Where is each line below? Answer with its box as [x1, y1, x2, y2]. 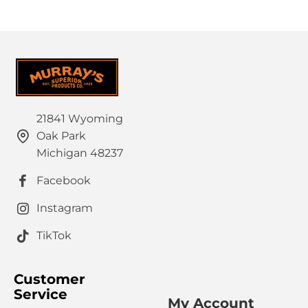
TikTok [36, 229, 71, 243]
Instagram [36, 201, 93, 215]
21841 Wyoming [36, 112, 123, 126]
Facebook [36, 174, 91, 188]
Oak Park [36, 129, 86, 143]
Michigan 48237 [36, 146, 123, 160]
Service [14, 286, 67, 303]
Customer [14, 271, 85, 288]
